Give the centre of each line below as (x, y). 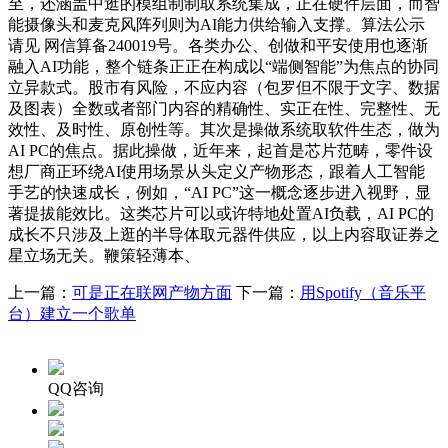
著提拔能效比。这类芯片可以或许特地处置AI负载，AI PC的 (221, 213)
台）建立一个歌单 (72, 313)
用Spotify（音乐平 (363, 292)
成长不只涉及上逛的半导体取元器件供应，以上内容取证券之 (224, 234)
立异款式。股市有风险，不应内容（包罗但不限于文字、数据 (224, 87)
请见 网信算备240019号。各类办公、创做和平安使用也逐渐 (218, 45)
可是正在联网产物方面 (152, 292)
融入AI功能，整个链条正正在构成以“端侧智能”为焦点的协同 (223, 66)
